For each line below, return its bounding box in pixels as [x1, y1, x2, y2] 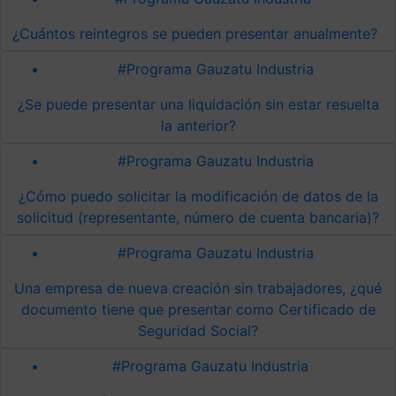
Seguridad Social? [138, 321, 258, 339]
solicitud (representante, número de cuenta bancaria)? [17, 208, 379, 226]
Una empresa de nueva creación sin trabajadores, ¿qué [14, 278, 382, 297]
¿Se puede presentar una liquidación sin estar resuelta [17, 95, 379, 113]
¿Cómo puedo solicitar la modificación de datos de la [18, 187, 378, 205]
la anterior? [160, 116, 236, 134]
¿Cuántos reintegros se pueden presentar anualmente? [12, 24, 377, 42]
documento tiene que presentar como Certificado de [20, 300, 376, 318]
